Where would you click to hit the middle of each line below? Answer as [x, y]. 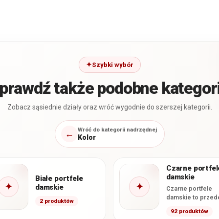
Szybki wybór [112, 65]
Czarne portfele [189, 188]
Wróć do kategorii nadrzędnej [117, 129]
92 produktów [189, 211]
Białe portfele [59, 178]
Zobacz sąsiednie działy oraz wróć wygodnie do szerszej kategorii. [109, 107]
